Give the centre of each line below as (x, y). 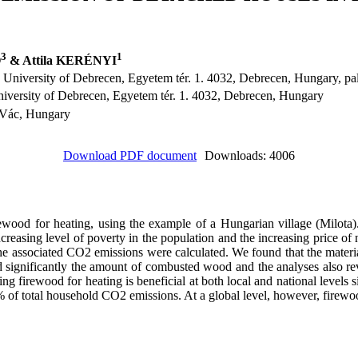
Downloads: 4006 (250, 155)
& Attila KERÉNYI (62, 61)
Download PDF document (130, 155)
